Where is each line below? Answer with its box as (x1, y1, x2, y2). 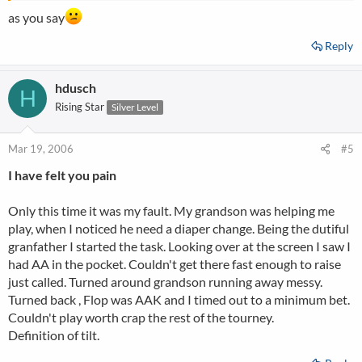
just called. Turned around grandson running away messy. (8, 274, 322, 289)
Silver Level (112, 101, 158, 113)
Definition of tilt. (8, 327, 99, 343)
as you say (8, 10, 65, 25)
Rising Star (55, 100, 104, 113)
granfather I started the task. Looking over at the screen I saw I (8, 238, 351, 254)
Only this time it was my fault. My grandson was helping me (8, 203, 335, 218)
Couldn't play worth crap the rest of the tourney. (8, 309, 274, 325)
